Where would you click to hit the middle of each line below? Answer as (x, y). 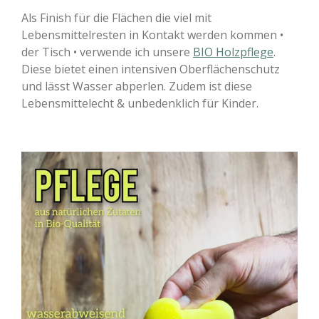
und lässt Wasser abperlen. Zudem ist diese (137, 87)
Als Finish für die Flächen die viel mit (116, 18)
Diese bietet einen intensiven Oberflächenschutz (151, 69)
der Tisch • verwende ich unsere (107, 52)
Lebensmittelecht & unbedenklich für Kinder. (140, 104)
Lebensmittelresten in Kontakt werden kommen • (152, 35)
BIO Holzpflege (233, 52)
